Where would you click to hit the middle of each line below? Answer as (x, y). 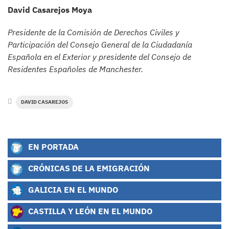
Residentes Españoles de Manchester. (75, 69)
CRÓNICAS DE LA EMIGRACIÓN (88, 168)
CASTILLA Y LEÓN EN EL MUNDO (89, 211)
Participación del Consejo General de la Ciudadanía (100, 45)
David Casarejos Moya (50, 10)
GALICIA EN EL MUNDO (72, 190)
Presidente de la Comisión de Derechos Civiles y (94, 32)
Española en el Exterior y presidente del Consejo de (99, 57)
